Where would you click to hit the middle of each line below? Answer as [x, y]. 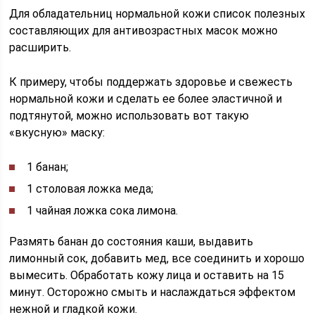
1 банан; [48, 167]
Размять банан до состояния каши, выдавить [131, 242]
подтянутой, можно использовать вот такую [129, 116]
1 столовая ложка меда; [90, 189]
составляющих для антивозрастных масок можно [144, 31]
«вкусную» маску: [57, 133]
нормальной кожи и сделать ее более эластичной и [146, 99]
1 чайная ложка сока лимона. [103, 211]
